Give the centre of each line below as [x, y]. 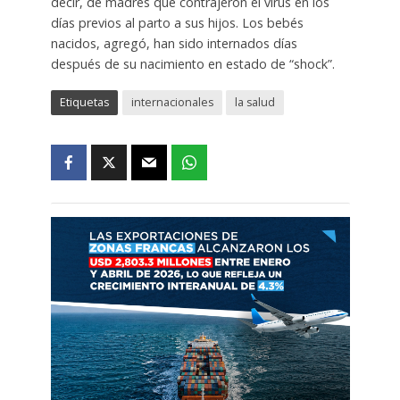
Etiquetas [84, 102]
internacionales [172, 102]
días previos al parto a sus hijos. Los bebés [177, 22]
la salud [254, 102]
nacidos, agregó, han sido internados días [174, 43]
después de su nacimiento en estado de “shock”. [192, 63]
